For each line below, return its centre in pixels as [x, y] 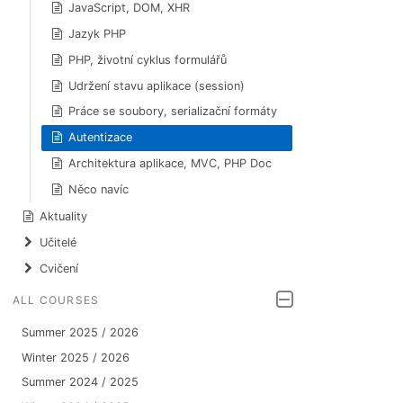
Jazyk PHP [98, 33]
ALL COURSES [56, 300]
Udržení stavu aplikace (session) [157, 85]
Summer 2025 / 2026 [80, 332]
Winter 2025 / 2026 [75, 357]
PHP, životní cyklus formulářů [148, 59]
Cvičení [59, 269]
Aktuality [64, 217]
